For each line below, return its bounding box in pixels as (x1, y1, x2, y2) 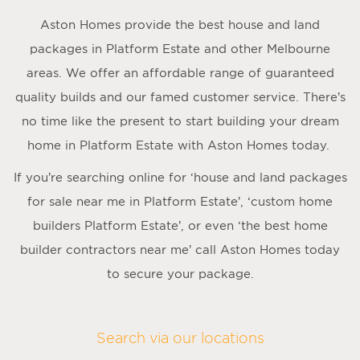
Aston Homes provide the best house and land (40, 17, 320, 31)
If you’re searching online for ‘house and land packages (13, 170, 347, 184)
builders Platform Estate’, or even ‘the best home (32, 218, 328, 232)
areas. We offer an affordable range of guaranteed (26, 65, 334, 80)
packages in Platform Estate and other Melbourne (30, 41, 330, 55)
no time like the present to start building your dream (21, 113, 339, 128)
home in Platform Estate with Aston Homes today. (27, 137, 333, 152)
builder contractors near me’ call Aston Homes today (20, 242, 340, 256)
